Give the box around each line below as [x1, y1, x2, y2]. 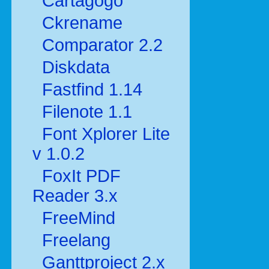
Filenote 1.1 [37, 102, 132, 121]
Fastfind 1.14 [37, 80, 142, 99]
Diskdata [37, 58, 110, 77]
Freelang [37, 231, 110, 250]
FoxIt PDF [37, 166, 121, 186]
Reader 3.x [32, 186, 118, 205]
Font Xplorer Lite [37, 124, 170, 144]
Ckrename [37, 13, 122, 32]
